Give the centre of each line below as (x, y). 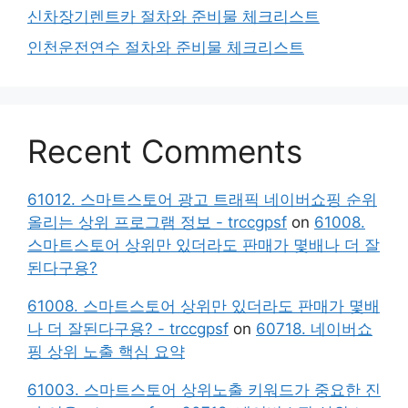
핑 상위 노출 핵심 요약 (106, 351)
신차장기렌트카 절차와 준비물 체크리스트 (173, 17)
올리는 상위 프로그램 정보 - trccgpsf (157, 222)
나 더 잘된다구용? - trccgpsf (128, 328)
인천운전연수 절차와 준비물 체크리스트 (166, 47)
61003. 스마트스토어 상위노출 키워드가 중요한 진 (204, 389)
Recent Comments (165, 151)
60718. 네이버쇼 (314, 328)
